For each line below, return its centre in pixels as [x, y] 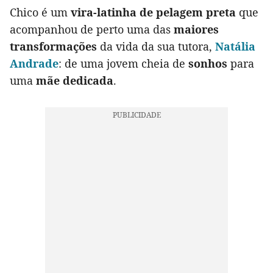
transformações [53, 47]
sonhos [208, 64]
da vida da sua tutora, [156, 47]
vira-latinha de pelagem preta [153, 12]
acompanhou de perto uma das [92, 30]
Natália [235, 47]
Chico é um [40, 12]
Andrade [34, 64]
